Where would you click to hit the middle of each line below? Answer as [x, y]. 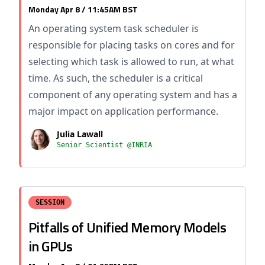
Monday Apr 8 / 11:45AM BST [83, 9]
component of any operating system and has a [133, 95]
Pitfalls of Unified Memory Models [127, 227]
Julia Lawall [80, 134]
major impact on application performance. [123, 111]
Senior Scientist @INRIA [104, 145]
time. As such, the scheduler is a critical [116, 78]
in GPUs [51, 246]
